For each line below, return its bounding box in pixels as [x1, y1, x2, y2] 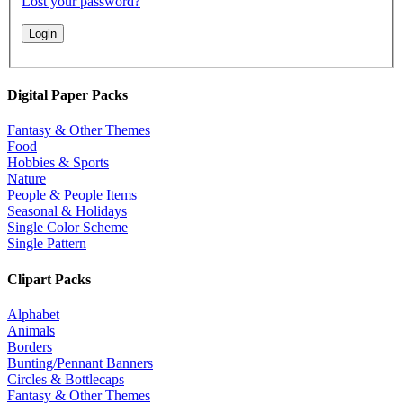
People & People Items [7, 187, 137, 203]
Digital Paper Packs [7, 87, 128, 103]
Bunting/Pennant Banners [7, 354, 153, 371]
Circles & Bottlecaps [7, 371, 124, 387]
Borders [7, 338, 52, 354]
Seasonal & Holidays [7, 203, 127, 219]
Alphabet [7, 306, 59, 322]
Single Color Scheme [7, 219, 128, 236]
